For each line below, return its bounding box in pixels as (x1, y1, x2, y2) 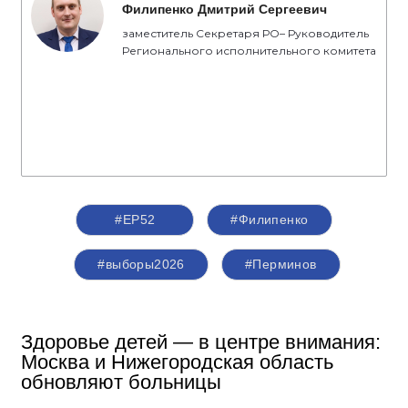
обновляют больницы (21, 370, 221, 393)
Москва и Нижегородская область (21, 350, 333, 373)
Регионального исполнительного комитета (122, 43, 376, 57)
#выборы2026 (97, 256, 185, 271)
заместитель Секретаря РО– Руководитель (122, 25, 369, 40)
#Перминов (244, 256, 317, 271)
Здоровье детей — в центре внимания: (21, 330, 381, 353)
